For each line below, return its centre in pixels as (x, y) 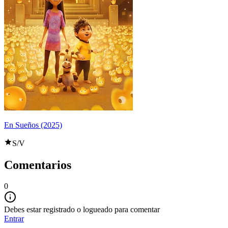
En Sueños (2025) (33, 125)
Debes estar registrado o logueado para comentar (82, 210)
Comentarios (38, 165)
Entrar (14, 219)
